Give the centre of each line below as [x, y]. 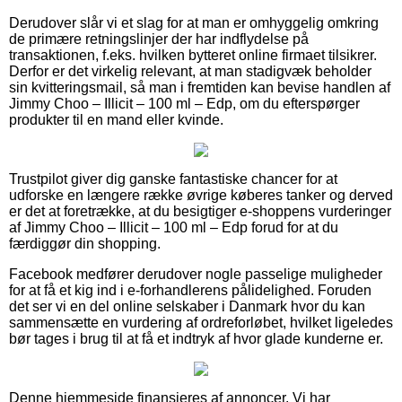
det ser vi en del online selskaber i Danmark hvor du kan [187, 306]
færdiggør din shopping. [85, 243]
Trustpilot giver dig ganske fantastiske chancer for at [173, 179]
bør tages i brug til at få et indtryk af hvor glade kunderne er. [196, 338]
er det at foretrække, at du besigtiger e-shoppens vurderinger [200, 211]
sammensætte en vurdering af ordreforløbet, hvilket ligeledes [201, 322]
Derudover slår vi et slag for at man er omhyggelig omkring [194, 22]
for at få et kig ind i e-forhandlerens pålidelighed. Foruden [190, 290]
